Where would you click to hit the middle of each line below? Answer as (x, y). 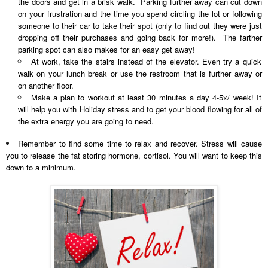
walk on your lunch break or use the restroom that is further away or (140, 74)
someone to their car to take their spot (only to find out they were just (140, 26)
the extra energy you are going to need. (86, 121)
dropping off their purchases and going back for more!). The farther (140, 38)
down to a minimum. (41, 167)
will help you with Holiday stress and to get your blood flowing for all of (140, 109)
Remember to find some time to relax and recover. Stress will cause (140, 144)
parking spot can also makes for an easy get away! (106, 50)
